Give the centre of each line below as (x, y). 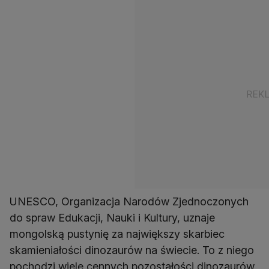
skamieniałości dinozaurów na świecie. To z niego (132, 250)
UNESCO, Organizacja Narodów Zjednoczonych (129, 202)
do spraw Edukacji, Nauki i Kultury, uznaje (112, 218)
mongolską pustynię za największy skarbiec (117, 234)
